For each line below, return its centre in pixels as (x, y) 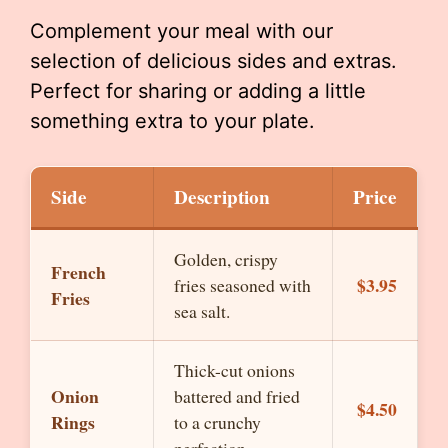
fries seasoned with (242, 285)
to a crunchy (217, 422)
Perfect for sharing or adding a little (198, 91)
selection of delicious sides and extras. (213, 61)
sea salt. (202, 311)
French (78, 272)
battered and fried (237, 396)
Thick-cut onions (234, 370)
